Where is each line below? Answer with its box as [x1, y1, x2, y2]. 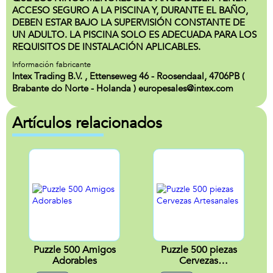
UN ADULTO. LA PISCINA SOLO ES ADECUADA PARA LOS [12, 29, 257, 41]
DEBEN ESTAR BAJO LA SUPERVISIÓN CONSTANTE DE [12, 16, 245, 29]
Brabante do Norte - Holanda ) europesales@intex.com [12, 82, 233, 94]
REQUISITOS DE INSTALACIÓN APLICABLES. [12, 41, 200, 53]
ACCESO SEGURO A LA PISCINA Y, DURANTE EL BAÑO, [12, 4, 248, 16]
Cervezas [179, 254, 218, 268]
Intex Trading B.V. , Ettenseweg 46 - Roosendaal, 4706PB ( [12, 70, 244, 82]
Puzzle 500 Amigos [33, 243, 116, 257]
